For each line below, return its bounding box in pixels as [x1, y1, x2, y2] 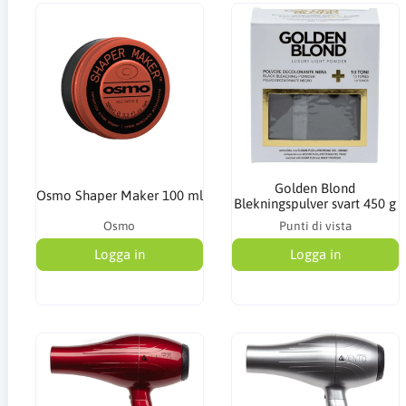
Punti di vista [278, 217, 352, 233]
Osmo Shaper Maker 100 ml [35, 188, 203, 203]
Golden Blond [275, 179, 356, 196]
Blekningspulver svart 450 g [234, 195, 397, 211]
